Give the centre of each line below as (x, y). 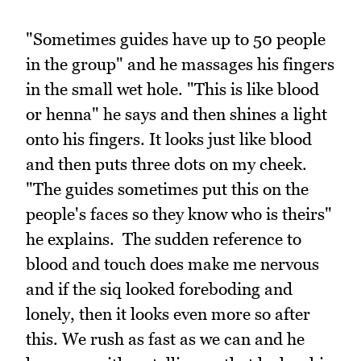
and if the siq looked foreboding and (159, 288)
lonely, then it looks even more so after (168, 313)
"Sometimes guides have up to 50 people (176, 39)
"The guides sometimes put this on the (167, 189)
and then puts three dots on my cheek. (166, 164)
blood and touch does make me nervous (172, 263)
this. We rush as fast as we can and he (165, 338)
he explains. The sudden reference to (164, 239)
